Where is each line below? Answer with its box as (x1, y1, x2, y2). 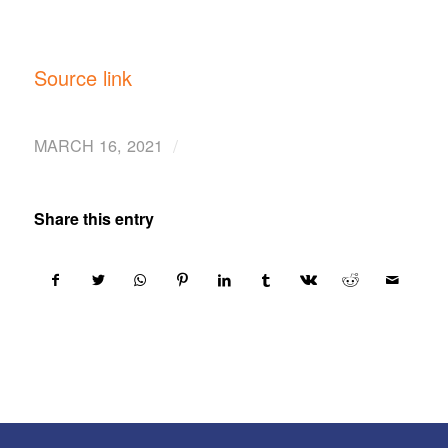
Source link (33, 62, 132, 92)
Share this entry (33, 206, 154, 230)
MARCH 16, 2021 (33, 132, 163, 157)
